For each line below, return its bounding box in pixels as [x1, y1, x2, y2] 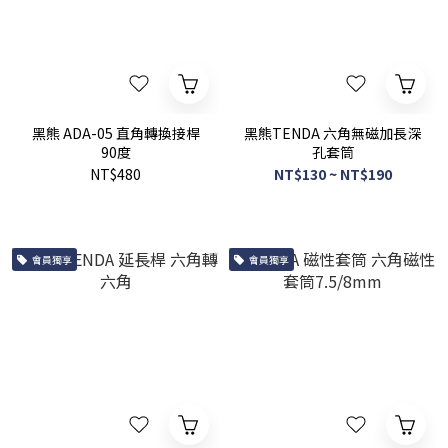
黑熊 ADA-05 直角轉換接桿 [31, 123, 200, 143]
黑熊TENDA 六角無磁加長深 [244, 123, 421, 143]
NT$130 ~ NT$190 [273, 164, 392, 184]
